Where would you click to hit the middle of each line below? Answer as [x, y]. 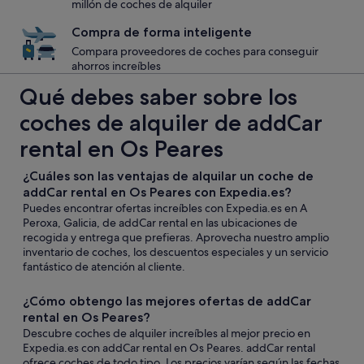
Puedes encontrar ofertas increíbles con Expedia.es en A [165, 208]
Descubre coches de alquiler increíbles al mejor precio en [167, 333]
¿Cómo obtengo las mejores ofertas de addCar [167, 301]
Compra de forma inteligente [162, 32]
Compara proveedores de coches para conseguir [195, 51]
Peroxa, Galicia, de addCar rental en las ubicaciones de [160, 223]
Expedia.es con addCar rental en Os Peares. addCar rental [169, 348]
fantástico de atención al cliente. [104, 266]
